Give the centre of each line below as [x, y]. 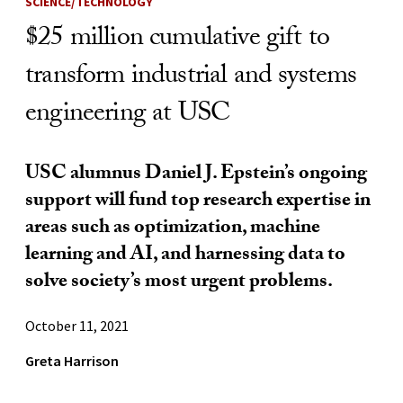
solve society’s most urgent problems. [179, 282]
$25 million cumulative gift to [178, 40]
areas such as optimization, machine [173, 228]
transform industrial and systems [191, 77]
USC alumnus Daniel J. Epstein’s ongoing [196, 175]
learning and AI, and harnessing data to [185, 255]
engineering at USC [128, 115]
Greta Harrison [72, 360]
